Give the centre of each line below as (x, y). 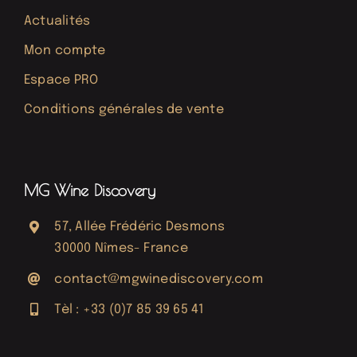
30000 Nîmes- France (121, 249)
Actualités (57, 22)
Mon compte (65, 51)
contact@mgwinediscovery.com (159, 279)
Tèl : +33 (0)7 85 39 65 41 (129, 309)
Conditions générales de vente (124, 110)
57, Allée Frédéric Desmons (140, 227)
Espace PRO (61, 80)
